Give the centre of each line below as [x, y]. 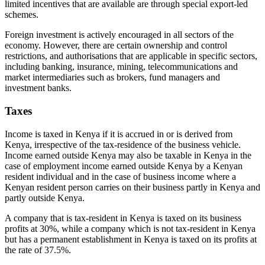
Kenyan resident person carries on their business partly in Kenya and [132, 187]
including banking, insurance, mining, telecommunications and [121, 67]
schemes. [22, 15]
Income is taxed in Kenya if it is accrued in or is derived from [119, 134]
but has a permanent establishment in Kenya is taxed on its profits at [131, 239]
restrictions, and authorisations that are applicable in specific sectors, [131, 56]
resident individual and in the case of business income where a [120, 176]
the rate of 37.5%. [38, 250]
